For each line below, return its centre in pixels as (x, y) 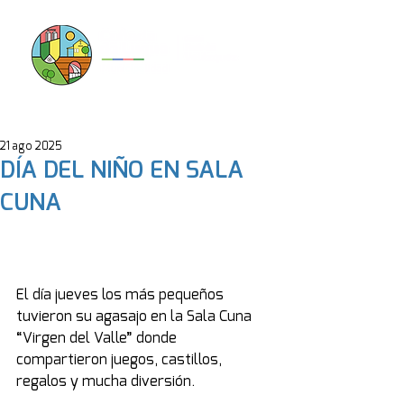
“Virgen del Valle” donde (98, 338)
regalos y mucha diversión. (106, 381)
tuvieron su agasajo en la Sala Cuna (136, 317)
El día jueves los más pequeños (122, 295)
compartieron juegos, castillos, (121, 360)
